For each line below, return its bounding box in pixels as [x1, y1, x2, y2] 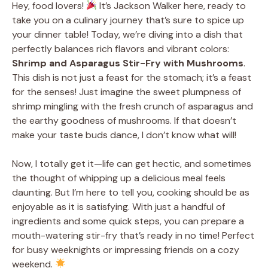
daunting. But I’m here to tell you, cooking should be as [12, 185, 249, 199]
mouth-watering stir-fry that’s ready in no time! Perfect [12, 229, 254, 242]
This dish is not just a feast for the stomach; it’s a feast [12, 71, 251, 84]
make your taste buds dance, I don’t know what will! [12, 128, 236, 141]
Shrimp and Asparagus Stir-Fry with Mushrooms [12, 56, 243, 69]
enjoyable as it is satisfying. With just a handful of [12, 200, 225, 213]
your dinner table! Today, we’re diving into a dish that [12, 28, 243, 41]
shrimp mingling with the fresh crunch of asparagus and [12, 99, 253, 112]
